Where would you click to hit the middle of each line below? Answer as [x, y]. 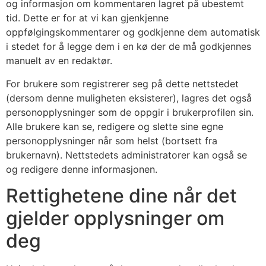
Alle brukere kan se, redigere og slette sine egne [115, 126]
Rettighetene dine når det [121, 196]
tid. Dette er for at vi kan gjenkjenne [87, 18]
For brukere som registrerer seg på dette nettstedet [122, 83]
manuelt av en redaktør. [59, 61]
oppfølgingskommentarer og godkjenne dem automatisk [133, 32]
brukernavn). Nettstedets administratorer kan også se [126, 155]
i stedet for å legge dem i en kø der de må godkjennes [129, 47]
